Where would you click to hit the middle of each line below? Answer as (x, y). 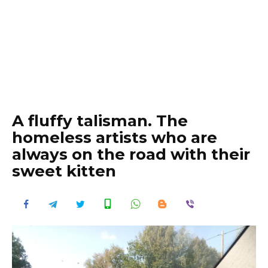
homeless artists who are (115, 138)
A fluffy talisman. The (100, 121)
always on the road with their (131, 154)
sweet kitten (64, 171)
